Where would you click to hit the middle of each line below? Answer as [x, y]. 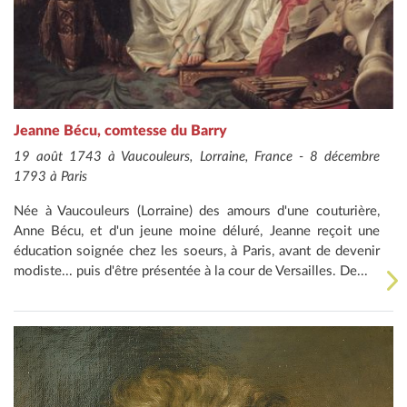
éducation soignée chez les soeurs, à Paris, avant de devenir [197, 252]
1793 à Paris [50, 177]
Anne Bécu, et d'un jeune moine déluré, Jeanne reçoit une [197, 232]
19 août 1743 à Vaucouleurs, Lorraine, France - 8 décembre [197, 157]
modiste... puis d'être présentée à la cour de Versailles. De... [191, 272]
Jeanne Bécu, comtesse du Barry [120, 131]
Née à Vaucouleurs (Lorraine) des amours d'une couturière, [197, 212]
